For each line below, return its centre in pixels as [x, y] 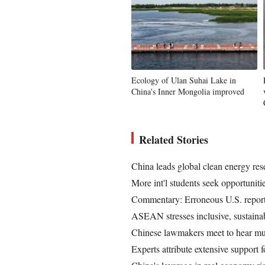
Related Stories [174, 140]
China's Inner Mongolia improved [188, 91]
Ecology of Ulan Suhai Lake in [184, 80]
